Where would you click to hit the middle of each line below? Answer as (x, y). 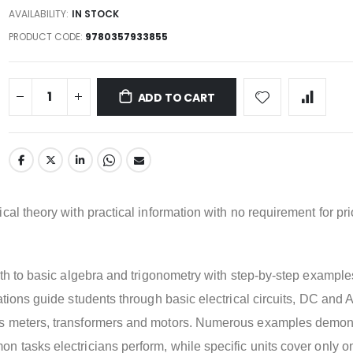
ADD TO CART (176, 97)
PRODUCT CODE (44, 36)
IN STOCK (95, 13)
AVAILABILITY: (38, 13)
